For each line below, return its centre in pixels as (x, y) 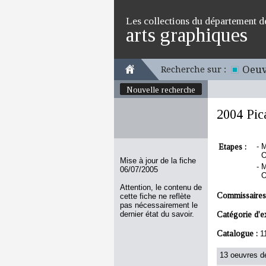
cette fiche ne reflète (155, 196)
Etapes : (234, 147)
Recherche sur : (194, 69)
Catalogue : (238, 233)
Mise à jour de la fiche (158, 161)
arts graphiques (187, 35)
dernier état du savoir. (157, 214)
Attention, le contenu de (161, 187)
